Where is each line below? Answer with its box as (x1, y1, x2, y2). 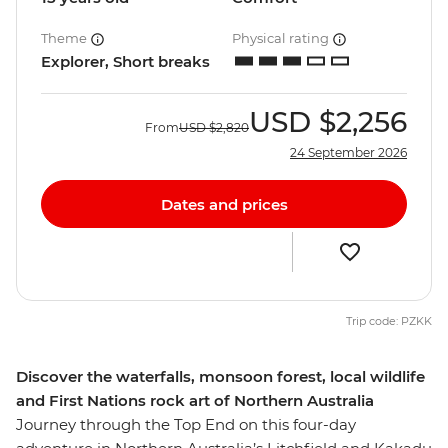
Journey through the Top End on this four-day (16, 415, 356, 435)
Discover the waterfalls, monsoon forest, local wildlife (16, 367, 425, 387)
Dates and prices (160, 194, 288, 214)
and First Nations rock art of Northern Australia (16, 391, 374, 411)
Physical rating (232, 30, 332, 47)
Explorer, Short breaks (41, 52, 210, 72)
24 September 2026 (290, 145, 407, 161)
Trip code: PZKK (346, 314, 432, 329)
